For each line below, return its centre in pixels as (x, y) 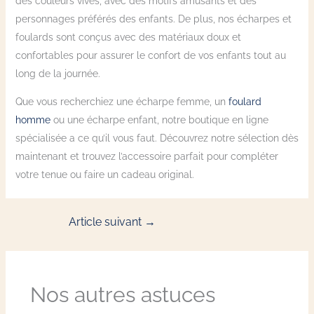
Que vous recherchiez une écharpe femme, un (122, 102)
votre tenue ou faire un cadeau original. (104, 175)
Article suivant (107, 222)
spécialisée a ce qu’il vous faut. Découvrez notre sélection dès (157, 138)
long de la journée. (57, 74)
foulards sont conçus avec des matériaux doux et (128, 37)
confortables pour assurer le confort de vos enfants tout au (150, 56)
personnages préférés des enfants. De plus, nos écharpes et (153, 19)
